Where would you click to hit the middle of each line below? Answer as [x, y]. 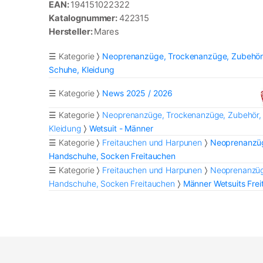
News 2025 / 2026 [138, 93]
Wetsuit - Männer [121, 129]
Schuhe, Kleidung [82, 70]
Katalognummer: [84, 18]
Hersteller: [72, 32]
